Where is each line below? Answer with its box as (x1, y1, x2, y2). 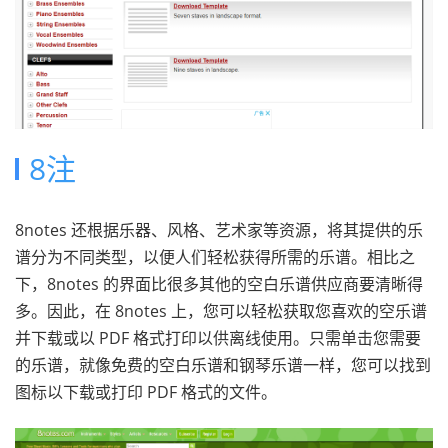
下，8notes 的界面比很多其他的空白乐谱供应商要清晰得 (15, 272, 423, 295)
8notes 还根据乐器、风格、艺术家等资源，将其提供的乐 (15, 218, 423, 241)
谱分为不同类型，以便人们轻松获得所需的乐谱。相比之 (15, 245, 415, 268)
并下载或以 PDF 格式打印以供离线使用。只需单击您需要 (15, 326, 421, 349)
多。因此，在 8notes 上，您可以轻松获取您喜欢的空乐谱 (15, 299, 427, 322)
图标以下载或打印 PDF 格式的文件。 (15, 380, 277, 403)
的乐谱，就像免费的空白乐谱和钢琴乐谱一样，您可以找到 (15, 353, 431, 376)
